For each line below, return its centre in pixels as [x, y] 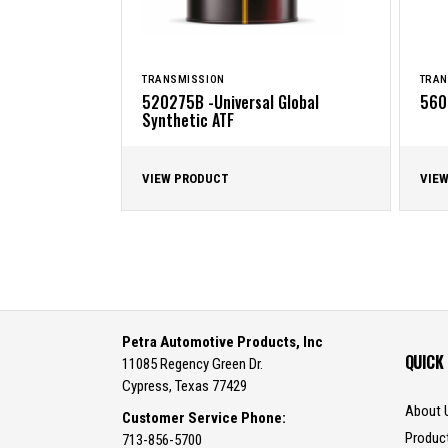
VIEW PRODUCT [185, 178]
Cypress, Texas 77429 [184, 386]
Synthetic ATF [188, 120]
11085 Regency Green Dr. [192, 364]
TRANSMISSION [183, 80]
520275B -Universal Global [230, 102]
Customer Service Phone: [204, 418]
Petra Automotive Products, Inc [222, 342]
